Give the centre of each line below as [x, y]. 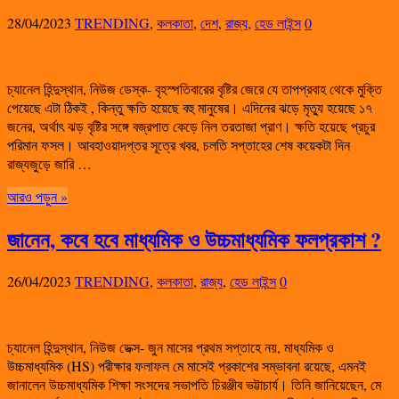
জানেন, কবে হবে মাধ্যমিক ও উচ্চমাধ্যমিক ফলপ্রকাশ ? [194, 239]
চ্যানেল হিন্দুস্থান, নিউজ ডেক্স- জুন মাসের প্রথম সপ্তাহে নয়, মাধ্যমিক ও [171, 347]
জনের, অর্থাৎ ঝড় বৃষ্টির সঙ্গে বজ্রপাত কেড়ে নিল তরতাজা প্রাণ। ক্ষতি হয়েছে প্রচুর [191, 126]
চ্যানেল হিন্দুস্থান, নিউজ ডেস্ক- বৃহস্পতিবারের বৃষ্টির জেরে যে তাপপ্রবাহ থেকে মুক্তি [195, 88]
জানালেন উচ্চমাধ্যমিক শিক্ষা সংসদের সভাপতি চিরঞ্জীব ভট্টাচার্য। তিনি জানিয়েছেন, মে [194, 385]
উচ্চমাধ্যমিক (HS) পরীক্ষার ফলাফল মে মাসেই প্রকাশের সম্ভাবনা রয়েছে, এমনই [187, 366]
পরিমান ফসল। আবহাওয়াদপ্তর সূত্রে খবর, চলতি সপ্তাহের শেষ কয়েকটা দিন [179, 144]
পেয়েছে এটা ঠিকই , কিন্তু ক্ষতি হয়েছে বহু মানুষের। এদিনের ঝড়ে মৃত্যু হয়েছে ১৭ [190, 107]
